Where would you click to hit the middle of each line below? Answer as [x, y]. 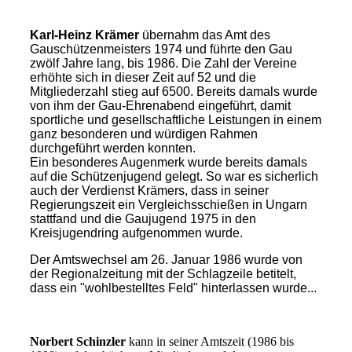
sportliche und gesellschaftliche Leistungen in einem [175, 119]
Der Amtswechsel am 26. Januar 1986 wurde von [166, 259]
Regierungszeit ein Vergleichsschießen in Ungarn [168, 204]
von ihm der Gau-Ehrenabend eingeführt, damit [160, 105]
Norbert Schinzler [77, 341]
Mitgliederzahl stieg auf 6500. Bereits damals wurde [173, 91]
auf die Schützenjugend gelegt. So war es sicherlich [174, 176]
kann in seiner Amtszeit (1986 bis [209, 341]
